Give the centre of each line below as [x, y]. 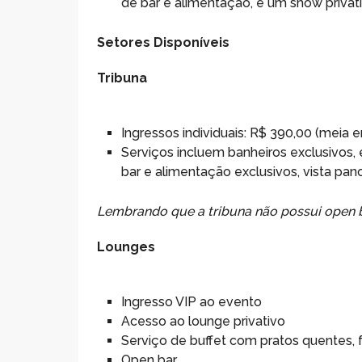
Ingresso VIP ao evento [192, 302]
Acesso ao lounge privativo [204, 322]
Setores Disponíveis [164, 43]
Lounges [126, 247]
